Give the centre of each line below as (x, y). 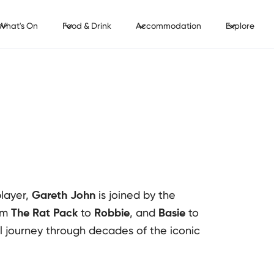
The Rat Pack (44, 213)
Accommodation (168, 26)
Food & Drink (87, 26)
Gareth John (64, 196)
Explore (240, 26)
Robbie (112, 213)
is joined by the (135, 195)
